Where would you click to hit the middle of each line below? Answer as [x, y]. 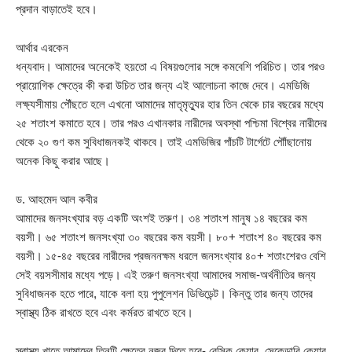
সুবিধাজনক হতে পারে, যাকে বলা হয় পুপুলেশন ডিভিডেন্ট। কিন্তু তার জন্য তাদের [164, 294]
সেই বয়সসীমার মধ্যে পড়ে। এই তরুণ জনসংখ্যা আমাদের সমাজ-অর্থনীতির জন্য [166, 275]
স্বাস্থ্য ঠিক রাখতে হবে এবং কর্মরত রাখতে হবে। [104, 313]
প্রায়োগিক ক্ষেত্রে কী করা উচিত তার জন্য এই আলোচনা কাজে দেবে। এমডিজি [163, 86]
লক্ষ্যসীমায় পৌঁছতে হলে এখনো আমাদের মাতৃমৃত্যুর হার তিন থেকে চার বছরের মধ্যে [170, 104]
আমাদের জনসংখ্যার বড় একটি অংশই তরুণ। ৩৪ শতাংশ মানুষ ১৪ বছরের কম [161, 218]
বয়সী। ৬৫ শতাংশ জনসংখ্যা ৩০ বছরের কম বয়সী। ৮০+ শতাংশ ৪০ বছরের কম [169, 237]
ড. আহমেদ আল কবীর [57, 200]
